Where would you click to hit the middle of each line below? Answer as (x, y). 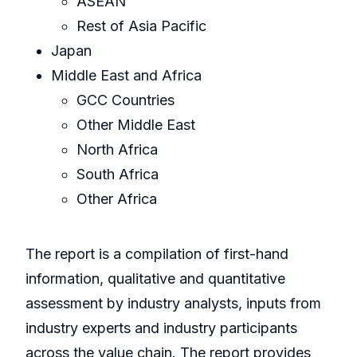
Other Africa (117, 199)
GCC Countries (126, 100)
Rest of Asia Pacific (141, 26)
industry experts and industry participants (161, 328)
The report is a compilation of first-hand (157, 254)
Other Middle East (136, 125)
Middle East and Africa (126, 76)
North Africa (117, 150)
